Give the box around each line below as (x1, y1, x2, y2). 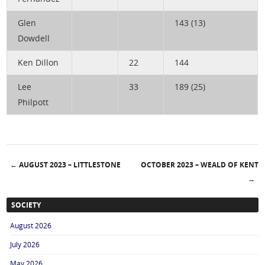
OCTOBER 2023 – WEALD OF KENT (140, 160, 258, 170)
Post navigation (7, 172, 135, 195)
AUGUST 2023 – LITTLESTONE (17, 160, 121, 170)
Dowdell (17, 33, 50, 44)
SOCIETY (11, 199, 41, 210)
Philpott (17, 96, 49, 108)
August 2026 (10, 221, 52, 231)
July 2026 (10, 240, 40, 250)
